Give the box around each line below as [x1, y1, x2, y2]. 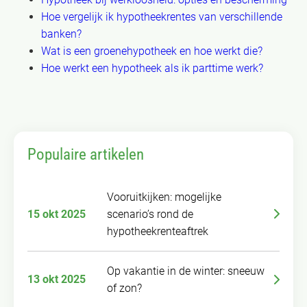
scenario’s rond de [107, 207, 193, 221]
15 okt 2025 [27, 207, 86, 221]
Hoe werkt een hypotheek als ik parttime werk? [41, 61, 263, 75]
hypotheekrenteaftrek [107, 224, 208, 238]
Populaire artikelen [27, 145, 144, 164]
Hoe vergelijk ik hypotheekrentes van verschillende [41, 10, 282, 23]
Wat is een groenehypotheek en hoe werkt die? [41, 44, 262, 58]
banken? [41, 27, 82, 40]
